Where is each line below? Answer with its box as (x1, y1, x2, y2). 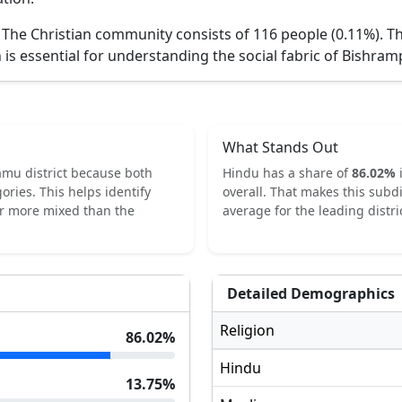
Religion (220, 320, 275, 340)
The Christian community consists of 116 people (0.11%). (2, 24, 387, 44)
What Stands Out (223, 137, 338, 157)
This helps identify (39, 183, 151, 200)
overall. (223, 183, 267, 200)
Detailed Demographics (227, 284, 395, 303)
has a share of (259, 164, 352, 181)
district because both (22, 164, 153, 181)
